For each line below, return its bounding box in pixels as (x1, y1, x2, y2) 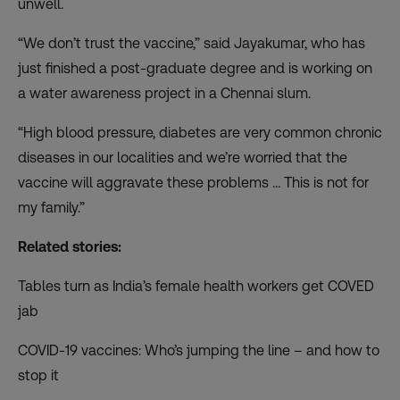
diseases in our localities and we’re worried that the (18, 149, 347, 167)
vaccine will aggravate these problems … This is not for (18, 174, 369, 192)
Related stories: (18, 238, 121, 256)
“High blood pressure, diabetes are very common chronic (18, 124, 382, 142)
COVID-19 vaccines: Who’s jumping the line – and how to (18, 342, 379, 360)
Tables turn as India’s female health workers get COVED (18, 278, 374, 296)
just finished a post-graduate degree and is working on (18, 60, 372, 78)
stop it (18, 367, 59, 385)
